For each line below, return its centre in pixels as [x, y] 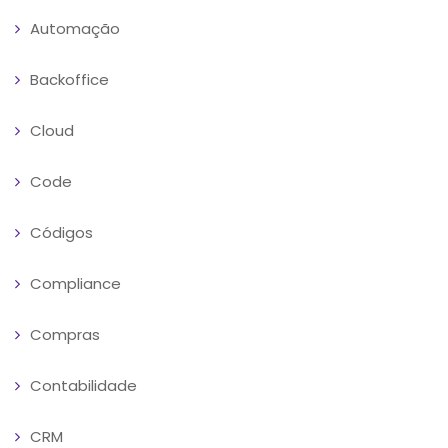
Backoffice [69, 79]
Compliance [75, 283]
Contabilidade [83, 385]
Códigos [61, 232]
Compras [65, 334]
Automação [75, 28]
